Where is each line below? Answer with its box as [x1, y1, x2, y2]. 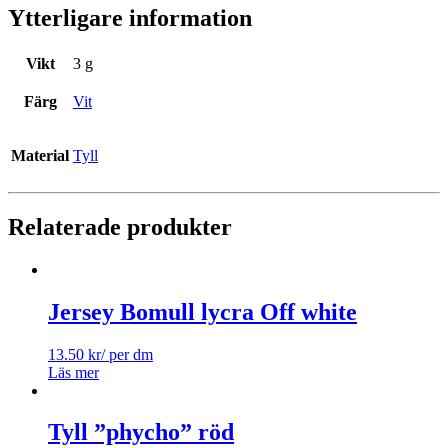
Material [11, 146, 69, 164]
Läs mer [48, 363, 99, 381]
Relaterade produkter [8, 213, 232, 240]
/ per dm [101, 345, 153, 363]
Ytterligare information [8, 5, 252, 32]
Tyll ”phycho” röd [48, 419, 234, 446]
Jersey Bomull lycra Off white [48, 298, 357, 325]
